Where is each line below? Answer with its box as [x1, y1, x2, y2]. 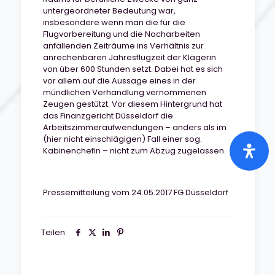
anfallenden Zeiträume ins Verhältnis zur [42, 40, 204, 52]
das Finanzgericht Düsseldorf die [42, 110, 173, 122]
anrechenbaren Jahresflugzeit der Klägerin [42, 52, 216, 63]
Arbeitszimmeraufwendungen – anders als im [42, 122, 227, 133]
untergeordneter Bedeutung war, [42, 5, 176, 17]
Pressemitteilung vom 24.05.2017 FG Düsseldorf [42, 187, 228, 198]
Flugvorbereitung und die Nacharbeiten [42, 28, 200, 40]
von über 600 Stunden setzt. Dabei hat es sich [42, 63, 223, 75]
